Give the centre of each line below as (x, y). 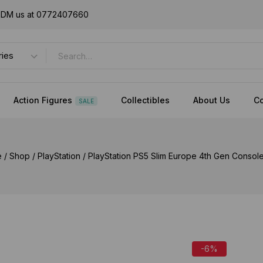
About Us (212, 100)
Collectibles (145, 100)
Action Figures (43, 100)
